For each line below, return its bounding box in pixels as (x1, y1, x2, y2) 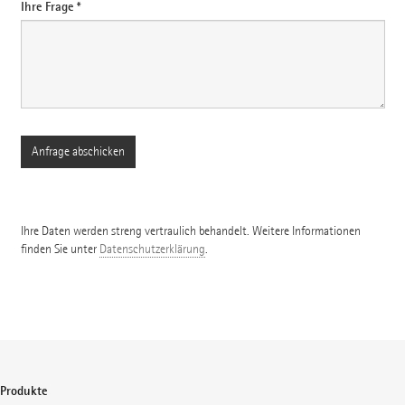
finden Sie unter (20, 241, 99, 258)
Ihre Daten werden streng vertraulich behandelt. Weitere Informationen (20, 223, 361, 240)
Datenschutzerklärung (99, 241, 205, 258)
